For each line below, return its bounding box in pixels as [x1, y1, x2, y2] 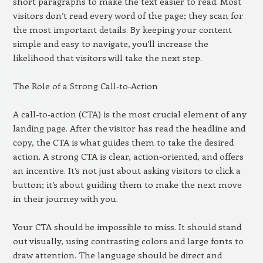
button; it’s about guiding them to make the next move [12, 178, 242, 190]
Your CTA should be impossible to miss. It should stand [12, 221, 241, 232]
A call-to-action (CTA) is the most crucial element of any [12, 108, 247, 120]
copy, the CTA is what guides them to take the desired [12, 136, 234, 148]
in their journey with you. [12, 193, 118, 204]
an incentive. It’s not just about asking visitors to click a [12, 164, 241, 176]
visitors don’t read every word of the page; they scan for [12, 9, 243, 21]
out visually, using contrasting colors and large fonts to [12, 235, 244, 247]
